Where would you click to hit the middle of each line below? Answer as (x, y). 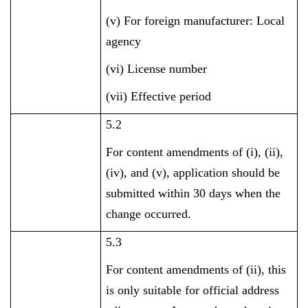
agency (124, 41)
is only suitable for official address (193, 290)
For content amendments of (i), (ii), (195, 152)
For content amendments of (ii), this (196, 269)
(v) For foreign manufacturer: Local (196, 21)
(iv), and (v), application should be (193, 173)
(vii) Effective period (159, 96)
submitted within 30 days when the (194, 193)
